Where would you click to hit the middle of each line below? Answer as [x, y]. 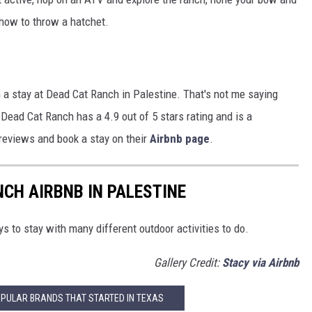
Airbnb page [180, 139]
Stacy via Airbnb [260, 263]
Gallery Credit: [188, 263]
